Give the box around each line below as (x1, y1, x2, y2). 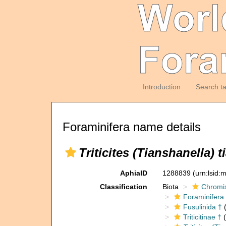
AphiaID (120, 169, 147, 177)
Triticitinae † (183, 213, 221, 221)
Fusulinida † (183, 203, 222, 211)
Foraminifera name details (63, 120, 201, 134)
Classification (99, 183, 147, 191)
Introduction (142, 83, 181, 91)
